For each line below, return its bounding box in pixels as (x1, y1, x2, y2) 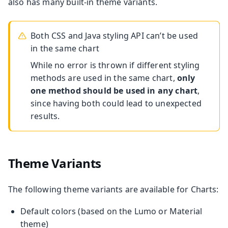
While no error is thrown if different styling (31, 59, 200, 71)
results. (31, 110, 60, 122)
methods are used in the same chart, (31, 72, 177, 83)
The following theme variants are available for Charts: (8, 183, 219, 195)
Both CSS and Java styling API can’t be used (31, 30, 198, 41)
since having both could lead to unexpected (31, 97, 202, 109)
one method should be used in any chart (31, 84, 198, 96)
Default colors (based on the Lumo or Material (20, 205, 203, 217)
